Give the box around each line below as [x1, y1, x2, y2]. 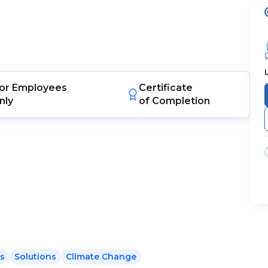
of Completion [138, 95, 210, 106]
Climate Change [66, 251, 136, 262]
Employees [11, 82, 67, 93]
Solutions [14, 251, 56, 262]
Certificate [138, 82, 193, 93]
